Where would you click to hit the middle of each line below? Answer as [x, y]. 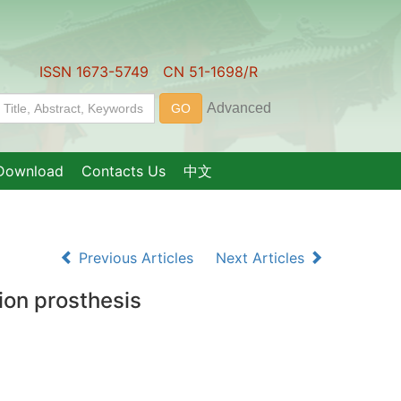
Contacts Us [124, 171]
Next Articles [262, 258]
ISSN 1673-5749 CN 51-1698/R [149, 72]
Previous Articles [136, 258]
